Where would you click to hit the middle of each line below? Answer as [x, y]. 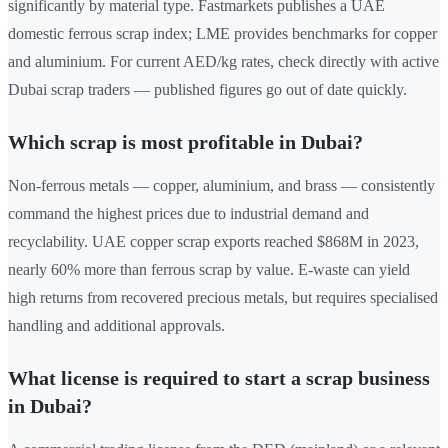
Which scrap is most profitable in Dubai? [185, 142]
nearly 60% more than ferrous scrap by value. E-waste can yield [209, 270]
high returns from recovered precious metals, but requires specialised [223, 298]
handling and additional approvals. [116, 326]
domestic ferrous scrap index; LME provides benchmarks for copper [222, 34]
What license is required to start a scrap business [219, 378]
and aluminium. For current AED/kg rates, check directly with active [223, 62]
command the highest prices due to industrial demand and [188, 214]
